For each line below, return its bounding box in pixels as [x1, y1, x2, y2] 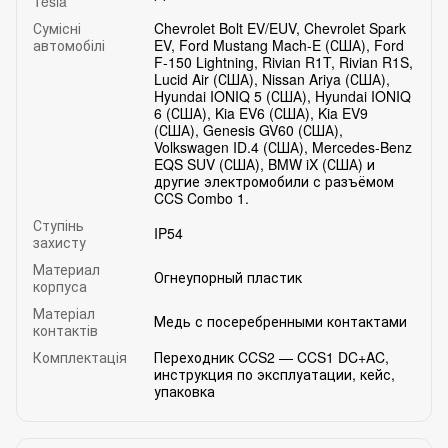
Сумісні [33, 17, 81, 38]
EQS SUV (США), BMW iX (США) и [154, 153, 375, 174]
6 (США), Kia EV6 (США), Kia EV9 [154, 102, 368, 123]
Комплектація [33, 346, 127, 367]
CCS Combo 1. [154, 187, 249, 208]
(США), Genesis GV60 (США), [154, 119, 343, 140]
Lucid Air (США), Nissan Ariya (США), [154, 68, 390, 89]
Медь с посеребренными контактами [154, 310, 407, 331]
